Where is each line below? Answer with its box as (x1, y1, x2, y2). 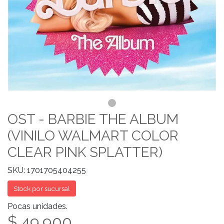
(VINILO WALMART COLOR (7, 127, 178, 144)
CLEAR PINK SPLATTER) (7, 144, 162, 160)
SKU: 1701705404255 (7, 165, 86, 175)
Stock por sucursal (13, 184, 70, 192)
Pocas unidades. (7, 201, 67, 211)
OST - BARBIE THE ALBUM (7, 111, 178, 127)
